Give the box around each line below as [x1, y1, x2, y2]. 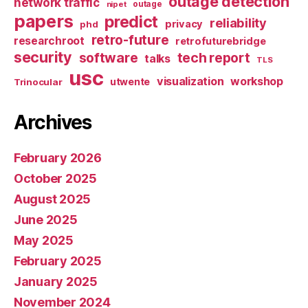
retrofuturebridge [175, 34, 266, 47]
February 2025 [14, 253, 102, 268]
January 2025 [14, 274, 98, 289]
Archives [14, 110, 91, 134]
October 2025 [14, 170, 97, 186]
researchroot [14, 34, 85, 47]
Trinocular [14, 76, 63, 87]
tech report [177, 49, 250, 66]
